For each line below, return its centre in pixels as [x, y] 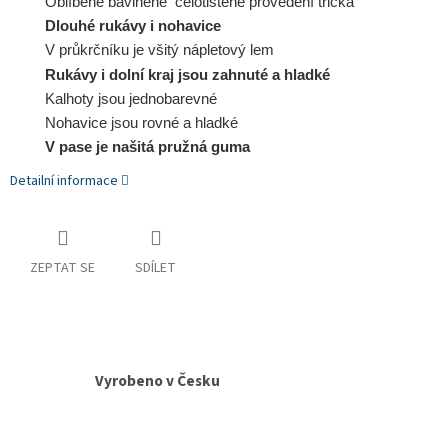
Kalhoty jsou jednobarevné [131, 98]
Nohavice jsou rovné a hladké [141, 123]
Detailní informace [64, 181]
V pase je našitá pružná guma [147, 147]
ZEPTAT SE [62, 268]
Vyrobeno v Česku [157, 381]
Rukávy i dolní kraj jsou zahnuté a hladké [187, 74]
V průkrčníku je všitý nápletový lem [161, 50]
